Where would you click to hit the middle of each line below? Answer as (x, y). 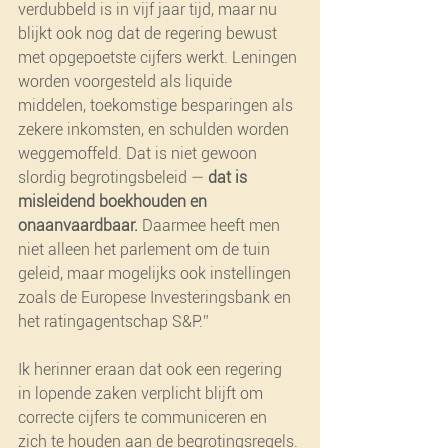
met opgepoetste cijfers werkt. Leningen (159, 57)
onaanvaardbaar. (78, 225)
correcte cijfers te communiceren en (144, 417)
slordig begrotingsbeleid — (113, 177)
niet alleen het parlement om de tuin (146, 249)
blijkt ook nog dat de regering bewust (149, 33)
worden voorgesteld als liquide (127, 81)
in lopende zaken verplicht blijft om (142, 393)
